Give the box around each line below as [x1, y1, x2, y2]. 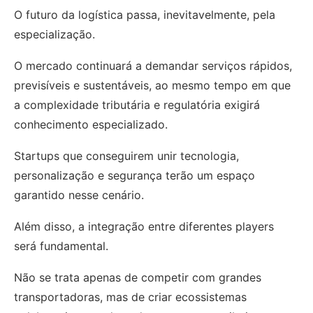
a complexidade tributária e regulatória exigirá [14, 97, 260, 112]
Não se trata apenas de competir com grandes [14, 270, 261, 284]
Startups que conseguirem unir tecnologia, [14, 148, 239, 163]
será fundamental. [14, 238, 112, 253]
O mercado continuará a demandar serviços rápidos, [14, 58, 292, 73]
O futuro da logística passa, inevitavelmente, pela [14, 7, 275, 22]
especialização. [14, 27, 99, 41]
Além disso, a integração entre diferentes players [14, 219, 274, 233]
